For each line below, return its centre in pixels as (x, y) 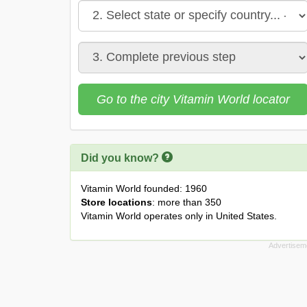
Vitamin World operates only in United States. (179, 216)
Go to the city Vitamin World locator (193, 99)
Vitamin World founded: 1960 (144, 188)
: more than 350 (187, 202)
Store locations (116, 202)
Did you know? (121, 158)
